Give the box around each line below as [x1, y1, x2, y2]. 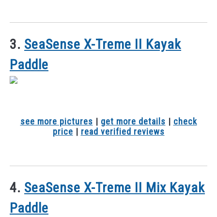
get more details [100, 116, 166, 127]
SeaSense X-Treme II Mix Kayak [24, 179, 205, 196]
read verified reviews [80, 126, 165, 137]
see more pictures [20, 116, 93, 127]
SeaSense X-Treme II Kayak [24, 36, 181, 53]
